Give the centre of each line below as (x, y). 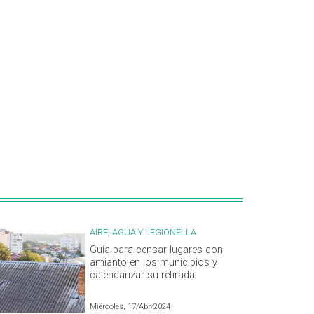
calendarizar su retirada (142, 275)
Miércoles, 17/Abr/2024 (130, 307)
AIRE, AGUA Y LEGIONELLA (143, 233)
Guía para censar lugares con (156, 250)
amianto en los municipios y (153, 263)
